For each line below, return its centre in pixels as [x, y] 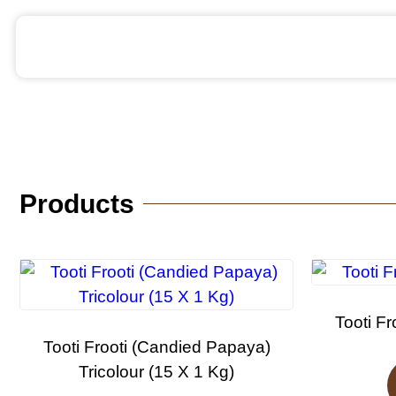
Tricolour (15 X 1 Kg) [156, 372]
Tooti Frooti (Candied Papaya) [156, 347]
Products [77, 203]
